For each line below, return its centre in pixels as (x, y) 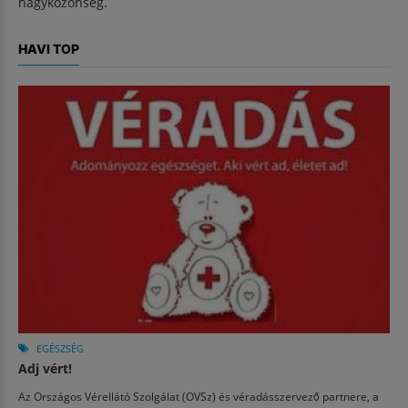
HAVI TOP (49, 49)
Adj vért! (45, 368)
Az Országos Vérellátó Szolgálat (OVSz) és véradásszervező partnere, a (199, 396)
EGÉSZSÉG (60, 348)
